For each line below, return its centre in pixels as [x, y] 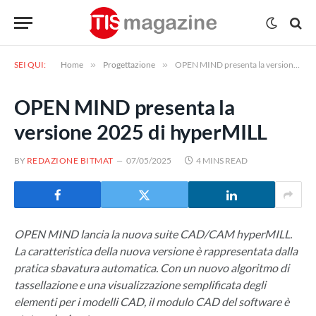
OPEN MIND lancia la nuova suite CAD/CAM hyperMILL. [153, 234]
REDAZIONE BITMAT [70, 160]
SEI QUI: [30, 65]
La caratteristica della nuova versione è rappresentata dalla [156, 251]
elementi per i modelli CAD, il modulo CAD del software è [152, 302]
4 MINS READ [221, 160]
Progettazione [129, 65]
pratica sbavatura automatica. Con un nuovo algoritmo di [152, 268]
